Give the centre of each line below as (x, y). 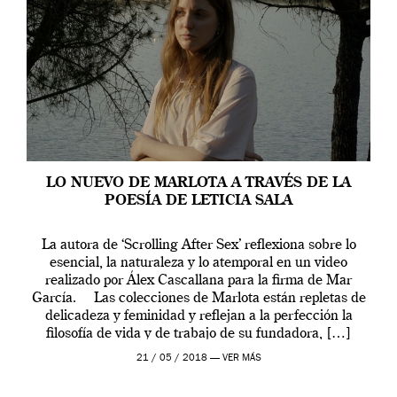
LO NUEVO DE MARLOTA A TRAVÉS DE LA (198, 184)
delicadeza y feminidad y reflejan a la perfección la (198, 317)
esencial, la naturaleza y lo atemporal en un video (198, 264)
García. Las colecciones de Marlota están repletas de (198, 299)
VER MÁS (241, 359)
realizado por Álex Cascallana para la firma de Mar (198, 281)
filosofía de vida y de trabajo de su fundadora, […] (198, 335)
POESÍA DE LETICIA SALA (198, 202)
